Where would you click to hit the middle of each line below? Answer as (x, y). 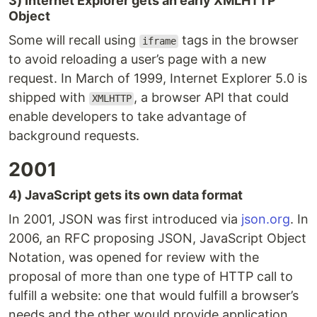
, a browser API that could (212, 98)
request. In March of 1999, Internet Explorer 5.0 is (158, 79)
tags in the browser (239, 40)
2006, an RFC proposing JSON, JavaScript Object (157, 238)
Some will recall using (74, 40)
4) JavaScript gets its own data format (126, 195)
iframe (159, 41)
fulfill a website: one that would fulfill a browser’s (154, 296)
